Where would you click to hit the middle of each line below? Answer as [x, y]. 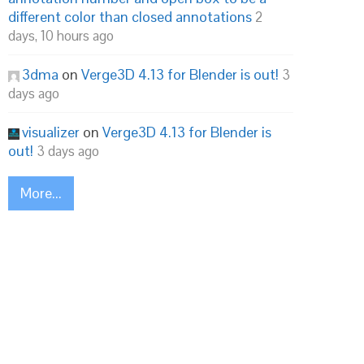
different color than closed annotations [130, 17]
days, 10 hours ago [61, 36]
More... [41, 193]
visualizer [51, 132]
